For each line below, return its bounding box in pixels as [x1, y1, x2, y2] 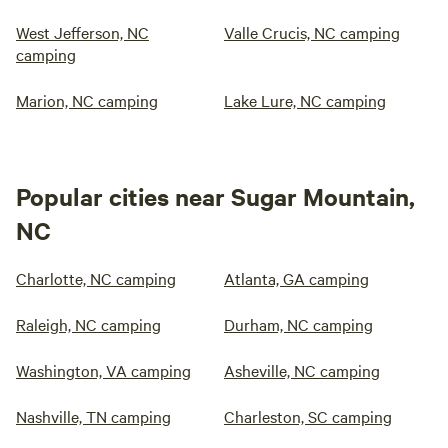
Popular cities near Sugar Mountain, [16, 180, 415, 213]
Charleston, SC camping [224, 405, 392, 428]
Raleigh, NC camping [16, 313, 161, 336]
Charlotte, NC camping [16, 267, 176, 290]
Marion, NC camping [16, 89, 158, 112]
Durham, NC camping [224, 313, 373, 336]
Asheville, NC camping [224, 359, 380, 382]
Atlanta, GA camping [224, 267, 369, 290]
